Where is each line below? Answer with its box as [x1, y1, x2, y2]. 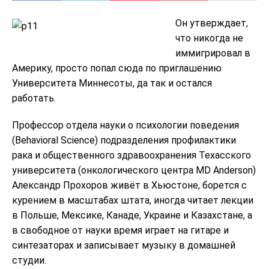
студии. [12, 254, 46, 266]
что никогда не [175, 32, 243, 44]
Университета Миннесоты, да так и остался [12, 77, 212, 89]
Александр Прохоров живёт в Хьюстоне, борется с [12, 179, 247, 191]
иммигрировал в [175, 47, 250, 59]
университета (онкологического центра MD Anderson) [12, 164, 256, 176]
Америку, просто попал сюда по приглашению [12, 62, 222, 74]
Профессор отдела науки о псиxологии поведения [12, 119, 239, 131]
